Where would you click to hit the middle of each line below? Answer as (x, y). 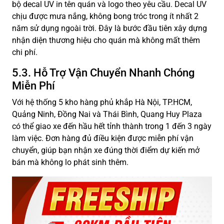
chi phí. (25, 52)
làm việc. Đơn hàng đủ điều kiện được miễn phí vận (103, 138)
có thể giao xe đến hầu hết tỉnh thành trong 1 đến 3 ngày (112, 126)
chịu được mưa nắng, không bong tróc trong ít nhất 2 (105, 16)
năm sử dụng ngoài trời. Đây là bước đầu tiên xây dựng (109, 28)
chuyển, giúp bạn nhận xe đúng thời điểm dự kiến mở (106, 150)
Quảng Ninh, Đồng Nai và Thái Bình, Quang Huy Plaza (107, 114)
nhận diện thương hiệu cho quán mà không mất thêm (106, 40)
